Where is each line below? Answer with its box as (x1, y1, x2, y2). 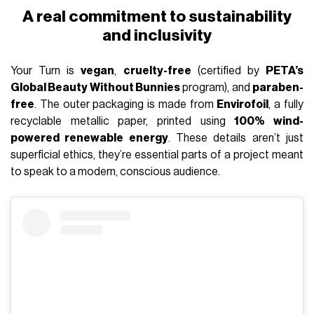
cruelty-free (123, 65, 191, 77)
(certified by (191, 65, 266, 77)
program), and (180, 82, 252, 94)
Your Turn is (11, 65, 81, 77)
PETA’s (265, 65, 303, 77)
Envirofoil (217, 99, 269, 111)
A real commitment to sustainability (22, 8, 292, 25)
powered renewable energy (11, 132, 168, 144)
